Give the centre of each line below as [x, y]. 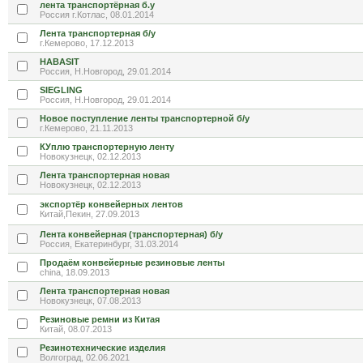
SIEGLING [61, 90]
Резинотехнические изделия [102, 348]
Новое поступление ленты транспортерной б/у [145, 118]
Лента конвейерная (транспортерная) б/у [131, 234]
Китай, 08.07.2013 [76, 329]
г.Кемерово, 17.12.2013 [87, 43]
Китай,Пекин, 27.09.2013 [90, 214]
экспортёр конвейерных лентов [111, 204]
